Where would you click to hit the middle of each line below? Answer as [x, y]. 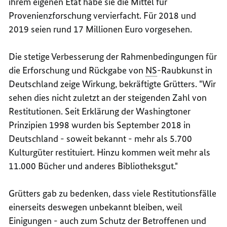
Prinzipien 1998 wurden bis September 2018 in [100, 125]
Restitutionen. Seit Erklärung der [72, 111]
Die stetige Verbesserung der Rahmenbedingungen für [113, 56]
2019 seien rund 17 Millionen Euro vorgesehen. [101, 29]
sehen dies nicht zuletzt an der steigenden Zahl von [108, 97]
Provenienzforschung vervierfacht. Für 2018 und [103, 15]
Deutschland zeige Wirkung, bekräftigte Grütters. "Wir [112, 84]
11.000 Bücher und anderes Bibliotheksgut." [93, 166]
